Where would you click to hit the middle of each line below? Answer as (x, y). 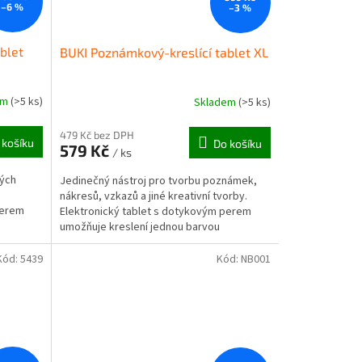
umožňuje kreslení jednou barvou (139, 227)
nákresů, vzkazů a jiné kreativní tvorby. (153, 196)
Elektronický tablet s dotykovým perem (155, 211)
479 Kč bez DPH (97, 135)
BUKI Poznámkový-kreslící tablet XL (164, 52)
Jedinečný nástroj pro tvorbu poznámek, (158, 181)
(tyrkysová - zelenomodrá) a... (131, 242)
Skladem (216, 103)
